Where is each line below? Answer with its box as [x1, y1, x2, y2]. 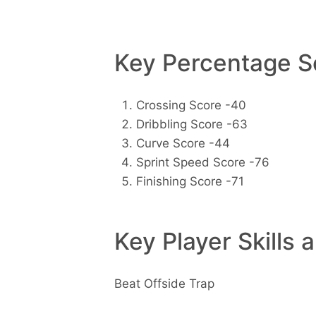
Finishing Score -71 [135, 174, 244, 189]
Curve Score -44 [135, 136, 230, 151]
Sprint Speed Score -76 [135, 155, 269, 170]
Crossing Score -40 [135, 98, 246, 113]
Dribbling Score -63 [135, 117, 248, 132]
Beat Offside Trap [114, 276, 214, 291]
